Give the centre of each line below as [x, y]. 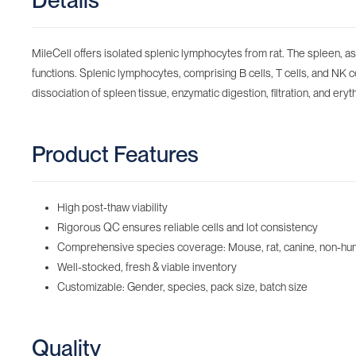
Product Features [115, 154]
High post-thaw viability [112, 207]
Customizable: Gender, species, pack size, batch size [182, 287]
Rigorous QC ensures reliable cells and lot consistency [188, 227]
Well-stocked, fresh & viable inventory [147, 267]
